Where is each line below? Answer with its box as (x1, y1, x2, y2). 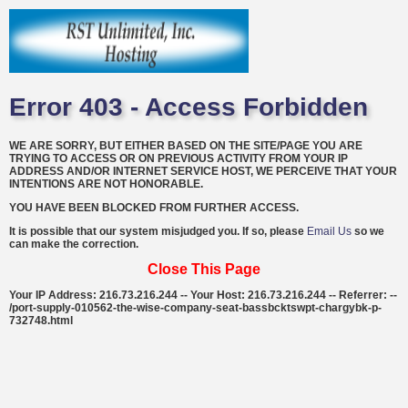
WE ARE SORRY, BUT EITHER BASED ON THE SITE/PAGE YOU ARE (9, 138, 362, 152)
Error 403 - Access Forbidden (9, 92, 368, 121)
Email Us (307, 224, 352, 238)
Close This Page (148, 260, 260, 277)
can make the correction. (9, 237, 138, 250)
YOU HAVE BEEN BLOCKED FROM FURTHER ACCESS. (9, 200, 299, 214)
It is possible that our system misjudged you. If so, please (9, 224, 307, 238)
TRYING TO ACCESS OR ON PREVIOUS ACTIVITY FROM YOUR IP (9, 151, 348, 165)
